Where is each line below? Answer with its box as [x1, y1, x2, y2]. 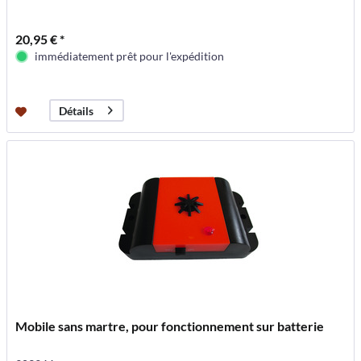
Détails [59, 103, 94, 118]
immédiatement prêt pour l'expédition [35, 49, 225, 64]
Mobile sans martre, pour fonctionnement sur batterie [15, 318, 325, 334]
